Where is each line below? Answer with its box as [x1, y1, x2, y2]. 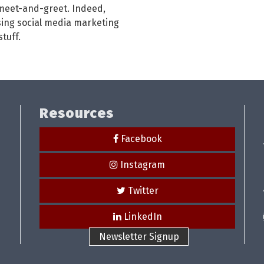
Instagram [120, 159, 165, 170]
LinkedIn [123, 210, 162, 222]
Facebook [120, 133, 162, 144]
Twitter [127, 184, 159, 196]
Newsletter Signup [99, 230, 179, 242]
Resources [39, 104, 114, 121]
